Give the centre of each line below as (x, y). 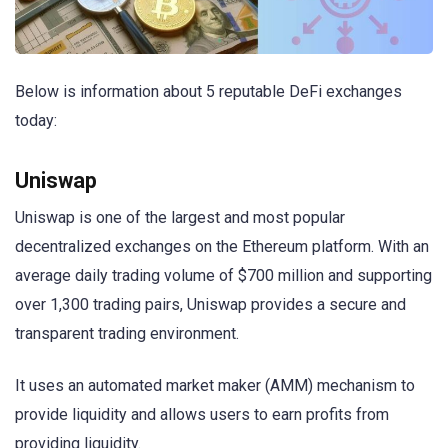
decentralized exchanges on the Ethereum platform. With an (222, 247)
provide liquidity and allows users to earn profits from (202, 415)
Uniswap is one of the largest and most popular (180, 218)
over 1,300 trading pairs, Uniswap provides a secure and (210, 305)
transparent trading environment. (127, 334)
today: (36, 120)
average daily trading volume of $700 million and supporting (223, 276)
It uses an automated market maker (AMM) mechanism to (215, 386)
